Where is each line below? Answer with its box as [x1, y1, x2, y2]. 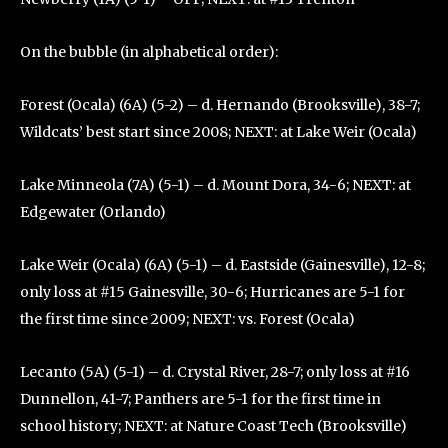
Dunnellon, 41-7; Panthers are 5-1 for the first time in [20, 390, 381, 408]
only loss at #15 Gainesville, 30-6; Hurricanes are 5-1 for [20, 283, 405, 301]
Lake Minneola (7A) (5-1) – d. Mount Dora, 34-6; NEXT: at [20, 176, 411, 194]
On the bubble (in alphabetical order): [20, 43, 278, 61]
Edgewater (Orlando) [20, 203, 166, 221]
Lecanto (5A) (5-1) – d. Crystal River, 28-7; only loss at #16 [20, 363, 410, 381]
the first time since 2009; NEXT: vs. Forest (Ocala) [20, 310, 355, 328]
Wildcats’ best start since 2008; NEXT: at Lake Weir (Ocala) [20, 123, 417, 141]
